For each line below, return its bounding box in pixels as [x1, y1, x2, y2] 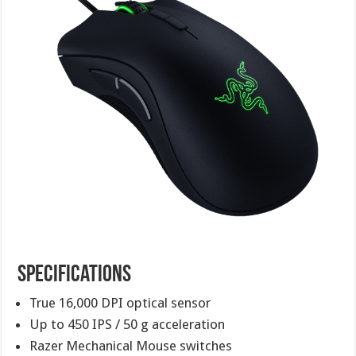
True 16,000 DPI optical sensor [29, 294, 211, 311]
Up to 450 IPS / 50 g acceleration [29, 315, 226, 332]
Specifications [17, 262, 132, 288]
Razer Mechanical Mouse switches [29, 337, 233, 354]
